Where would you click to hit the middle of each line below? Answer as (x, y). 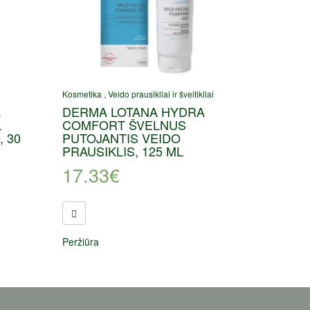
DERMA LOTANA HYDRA (134, 112)
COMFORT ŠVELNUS (125, 125)
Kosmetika (82, 94)
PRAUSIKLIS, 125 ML (123, 151)
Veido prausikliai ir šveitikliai (161, 94)
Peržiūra (81, 242)
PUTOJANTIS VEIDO (122, 138)
